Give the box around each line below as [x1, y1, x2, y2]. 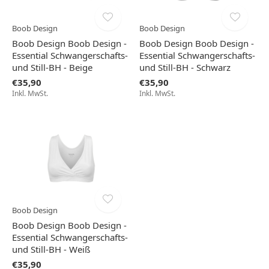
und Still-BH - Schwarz [139, 61, 231, 74]
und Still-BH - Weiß [12, 243, 90, 256]
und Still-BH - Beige [12, 61, 92, 74]
